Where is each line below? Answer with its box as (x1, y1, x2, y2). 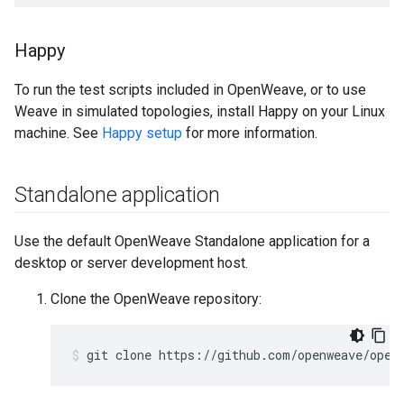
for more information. (182, 124, 317, 142)
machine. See (14, 124, 102, 142)
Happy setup (102, 124, 182, 142)
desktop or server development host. (14, 254, 248, 271)
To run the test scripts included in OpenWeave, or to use (14, 81, 366, 98)
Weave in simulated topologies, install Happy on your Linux (14, 103, 385, 120)
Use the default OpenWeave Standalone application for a (14, 233, 370, 250)
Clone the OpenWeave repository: (50, 290, 262, 308)
